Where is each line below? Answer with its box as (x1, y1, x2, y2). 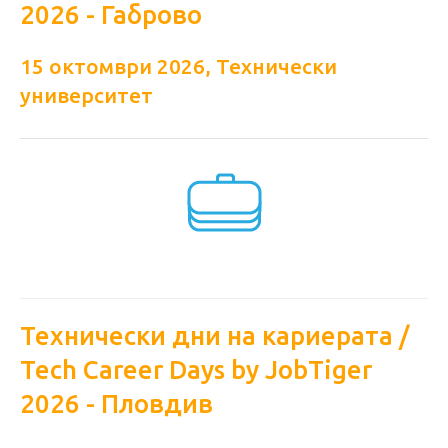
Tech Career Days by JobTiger (20, 355, 372, 384)
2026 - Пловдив (20, 389, 213, 418)
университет (20, 84, 153, 107)
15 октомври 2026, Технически (20, 55, 337, 78)
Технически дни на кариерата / (20, 321, 410, 350)
